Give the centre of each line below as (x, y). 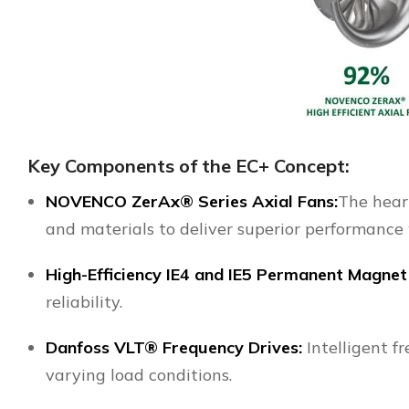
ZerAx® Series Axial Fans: (235, 202)
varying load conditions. (139, 375)
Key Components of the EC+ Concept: (189, 166)
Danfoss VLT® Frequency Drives (172, 348)
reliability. (84, 302)
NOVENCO (89, 202)
